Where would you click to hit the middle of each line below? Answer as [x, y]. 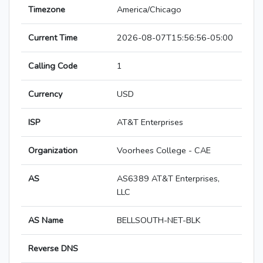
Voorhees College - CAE [164, 151]
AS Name [46, 220]
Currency [45, 94]
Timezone [47, 10]
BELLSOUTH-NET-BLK [159, 220]
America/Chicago [149, 10]
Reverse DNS [53, 249]
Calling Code [53, 66]
